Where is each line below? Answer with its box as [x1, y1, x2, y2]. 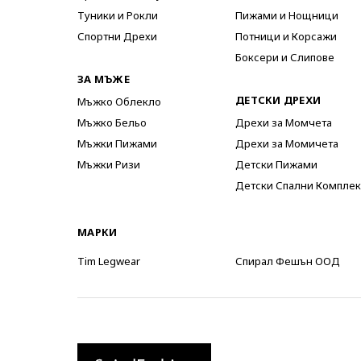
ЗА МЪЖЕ [77, 72, 130, 86]
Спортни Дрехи [77, 29, 157, 44]
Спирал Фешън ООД [235, 254, 340, 268]
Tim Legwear [77, 254, 140, 268]
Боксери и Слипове [235, 50, 334, 64]
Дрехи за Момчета [235, 115, 332, 130]
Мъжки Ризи [77, 157, 140, 172]
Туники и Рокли [77, 8, 158, 23]
